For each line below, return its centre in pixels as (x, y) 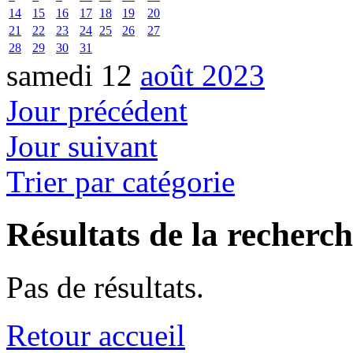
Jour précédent (97, 110)
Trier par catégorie (121, 181)
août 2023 (203, 75)
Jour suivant (82, 146)
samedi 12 (73, 75)
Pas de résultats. (105, 287)
